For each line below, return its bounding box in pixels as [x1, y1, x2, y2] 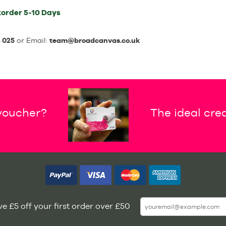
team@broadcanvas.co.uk [49, 36, 140, 44]
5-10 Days [22, 8, 61, 17]
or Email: [14, 36, 49, 44]
